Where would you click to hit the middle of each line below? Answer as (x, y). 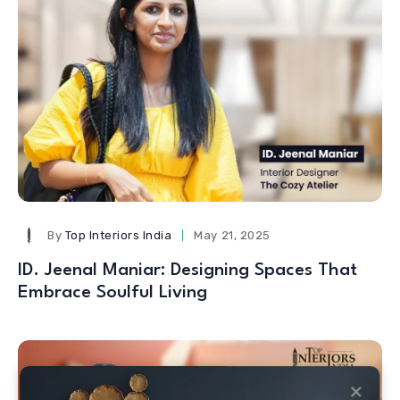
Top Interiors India (118, 235)
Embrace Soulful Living (112, 292)
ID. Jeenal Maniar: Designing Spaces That (187, 270)
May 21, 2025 (232, 235)
